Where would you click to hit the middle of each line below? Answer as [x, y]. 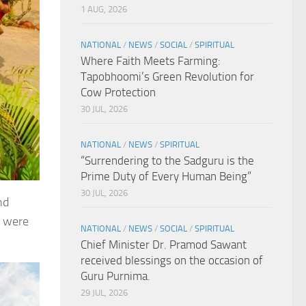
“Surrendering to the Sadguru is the [167, 161]
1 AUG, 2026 [104, 10]
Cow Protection [118, 93]
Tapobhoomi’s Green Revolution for [167, 77]
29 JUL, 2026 [104, 293]
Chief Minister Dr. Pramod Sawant [164, 245]
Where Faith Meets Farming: [151, 61]
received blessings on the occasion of [172, 261]
